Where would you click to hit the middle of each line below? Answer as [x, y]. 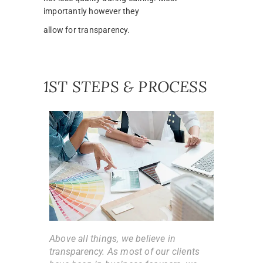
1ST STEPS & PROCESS [125, 87]
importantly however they [91, 11]
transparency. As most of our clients [125, 251]
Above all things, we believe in [113, 238]
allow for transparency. [87, 30]
